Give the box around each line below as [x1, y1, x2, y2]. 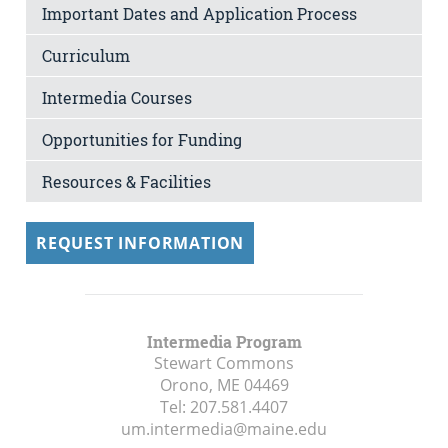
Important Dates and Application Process [42, 2, 357, 24]
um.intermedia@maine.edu [121, 417, 327, 440]
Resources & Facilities [42, 170, 211, 192]
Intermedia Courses [42, 86, 192, 108]
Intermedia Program [146, 330, 302, 352]
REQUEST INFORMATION [36, 231, 245, 254]
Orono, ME [159, 373, 240, 396]
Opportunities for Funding [42, 128, 242, 150]
